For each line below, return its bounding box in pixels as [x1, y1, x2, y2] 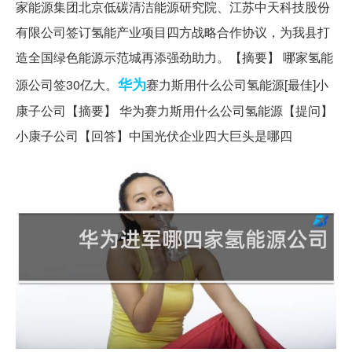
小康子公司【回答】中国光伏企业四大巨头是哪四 [16, 126, 292, 145]
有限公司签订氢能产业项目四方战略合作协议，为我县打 [16, 22, 330, 41]
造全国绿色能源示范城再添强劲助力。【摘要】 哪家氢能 [16, 47, 333, 66]
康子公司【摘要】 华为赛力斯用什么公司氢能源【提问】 [16, 101, 333, 119]
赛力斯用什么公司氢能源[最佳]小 [146, 75, 328, 93]
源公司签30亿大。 [16, 75, 118, 93]
